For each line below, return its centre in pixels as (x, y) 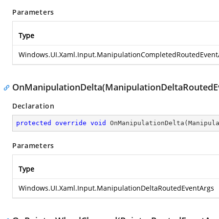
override (71, 123)
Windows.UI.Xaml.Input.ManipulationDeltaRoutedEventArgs (116, 188)
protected (34, 123)
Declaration (33, 106)
